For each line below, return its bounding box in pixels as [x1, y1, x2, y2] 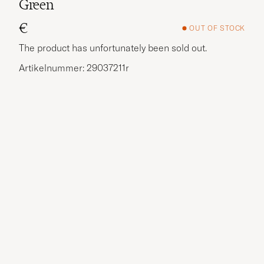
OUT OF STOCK [189, 24, 245, 33]
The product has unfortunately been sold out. [19, 41, 207, 54]
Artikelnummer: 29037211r [19, 61, 129, 74]
